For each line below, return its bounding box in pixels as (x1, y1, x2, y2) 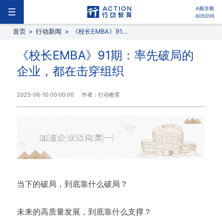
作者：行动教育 (81, 91, 120, 98)
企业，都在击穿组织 (16, 64, 124, 78)
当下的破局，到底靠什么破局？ (16, 179, 128, 189)
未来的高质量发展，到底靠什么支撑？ (16, 207, 152, 217)
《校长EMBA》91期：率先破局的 (16, 48, 194, 62)
